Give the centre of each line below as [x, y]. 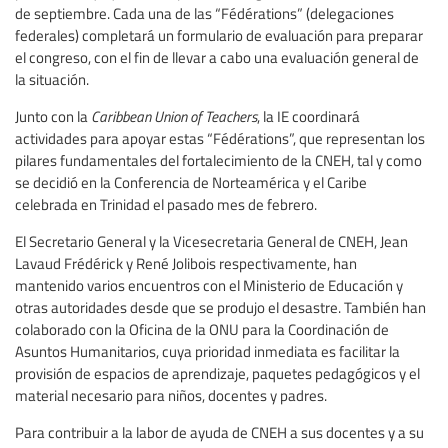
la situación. [52, 78]
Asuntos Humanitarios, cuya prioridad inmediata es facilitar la [207, 350]
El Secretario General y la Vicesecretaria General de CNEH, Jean [211, 240]
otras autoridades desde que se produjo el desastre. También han [220, 306]
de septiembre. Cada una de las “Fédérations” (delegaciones [204, 12]
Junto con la [51, 115]
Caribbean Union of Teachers [172, 115]
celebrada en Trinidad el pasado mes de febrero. [166, 203]
